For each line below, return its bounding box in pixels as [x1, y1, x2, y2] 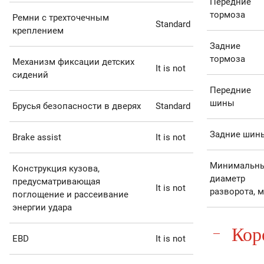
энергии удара [12, 202, 72, 213]
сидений [12, 70, 48, 81]
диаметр [209, 173, 245, 184]
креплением [12, 25, 64, 37]
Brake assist [12, 132, 61, 143]
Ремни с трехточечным [12, 12, 109, 24]
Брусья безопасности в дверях [12, 101, 141, 112]
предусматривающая [12, 176, 100, 187]
